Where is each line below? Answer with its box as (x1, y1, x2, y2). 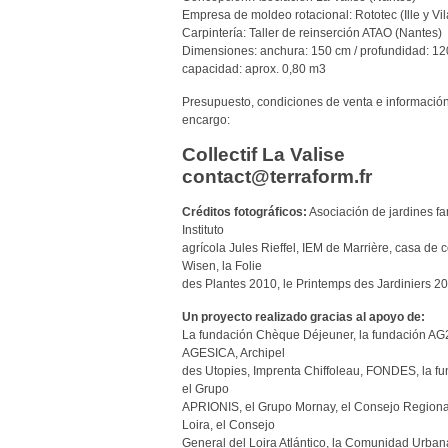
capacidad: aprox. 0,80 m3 (182, 62, 326, 77)
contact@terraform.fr (182, 166, 372, 188)
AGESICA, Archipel (182, 346, 285, 361)
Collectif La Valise (182, 144, 345, 166)
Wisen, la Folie (182, 259, 262, 274)
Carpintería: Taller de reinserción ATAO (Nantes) (182, 26, 442, 41)
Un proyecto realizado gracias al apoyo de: (182, 310, 425, 325)
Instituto (182, 223, 224, 238)
